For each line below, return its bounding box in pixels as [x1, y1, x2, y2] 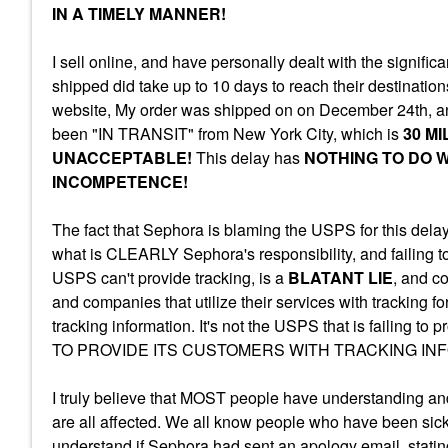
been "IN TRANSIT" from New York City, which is [52, 122, 403, 145]
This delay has [196, 146, 304, 169]
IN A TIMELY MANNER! [52, 2, 226, 25]
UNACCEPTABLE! [52, 146, 196, 169]
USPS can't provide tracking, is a [52, 266, 288, 289]
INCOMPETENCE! [52, 170, 192, 193]
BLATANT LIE [288, 266, 393, 289]
